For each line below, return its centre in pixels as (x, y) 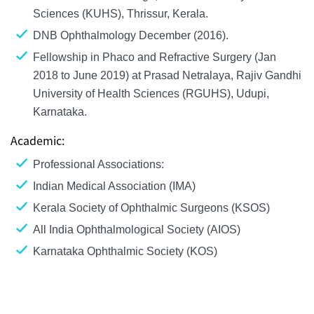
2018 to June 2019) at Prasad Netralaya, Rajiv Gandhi (167, 75)
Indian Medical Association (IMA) (116, 186)
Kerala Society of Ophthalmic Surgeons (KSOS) (153, 207)
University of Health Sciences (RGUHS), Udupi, (151, 93)
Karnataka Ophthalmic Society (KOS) (125, 251)
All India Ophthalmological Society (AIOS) (138, 229)
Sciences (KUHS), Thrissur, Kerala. (122, 13)
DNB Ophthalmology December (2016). (132, 35)
